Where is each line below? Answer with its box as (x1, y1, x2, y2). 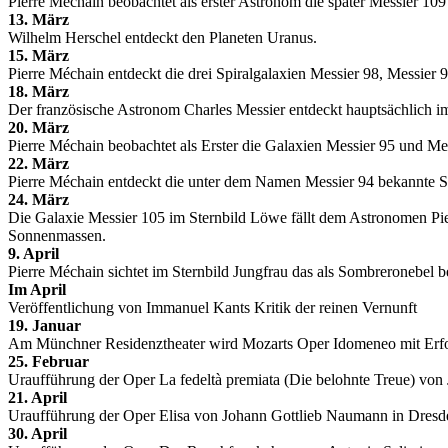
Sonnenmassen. (8, 227, 106, 244)
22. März (8, 155, 69, 172)
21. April (8, 389, 67, 406)
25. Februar (8, 353, 89, 370)
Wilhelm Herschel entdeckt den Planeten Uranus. (8, 29, 317, 46)
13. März (8, 11, 69, 28)
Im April (8, 281, 66, 298)
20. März (8, 119, 69, 136)
